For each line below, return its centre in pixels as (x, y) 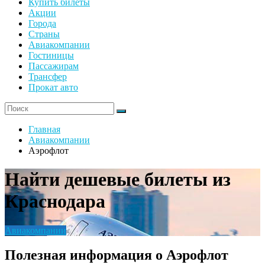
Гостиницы (51, 55)
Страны (44, 34)
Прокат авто (53, 87)
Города (42, 23)
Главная (44, 129)
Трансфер (48, 76)
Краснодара (55, 201)
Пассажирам (54, 66)
